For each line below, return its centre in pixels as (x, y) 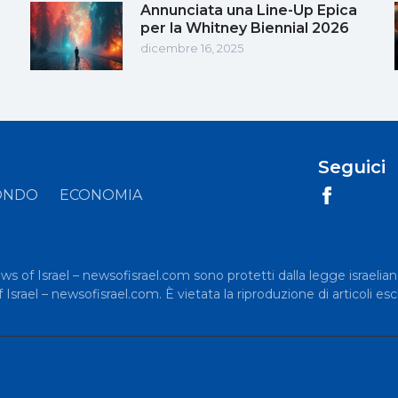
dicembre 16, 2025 (192, 48)
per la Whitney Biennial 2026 (245, 28)
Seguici (351, 167)
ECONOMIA (101, 195)
